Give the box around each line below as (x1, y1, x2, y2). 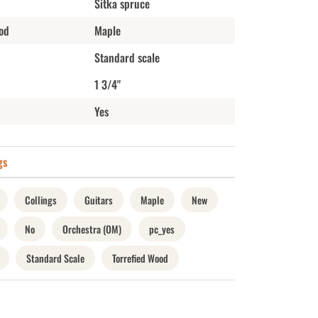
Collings (24, 192, 57, 207)
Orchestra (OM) (62, 221, 121, 236)
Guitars (84, 192, 113, 207)
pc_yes (148, 221, 175, 236)
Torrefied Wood (111, 250, 168, 265)
